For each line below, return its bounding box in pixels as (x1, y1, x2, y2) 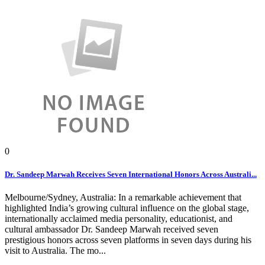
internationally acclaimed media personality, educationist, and (5, 214, 232, 224)
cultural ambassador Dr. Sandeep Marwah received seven (5, 224, 218, 235)
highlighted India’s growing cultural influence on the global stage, (5, 203, 249, 214)
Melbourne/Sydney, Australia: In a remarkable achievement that (5, 192, 241, 203)
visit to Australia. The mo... (5, 245, 106, 256)
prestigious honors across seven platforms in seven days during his (5, 235, 251, 245)
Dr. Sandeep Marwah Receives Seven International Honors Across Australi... (5, 170, 257, 179)
